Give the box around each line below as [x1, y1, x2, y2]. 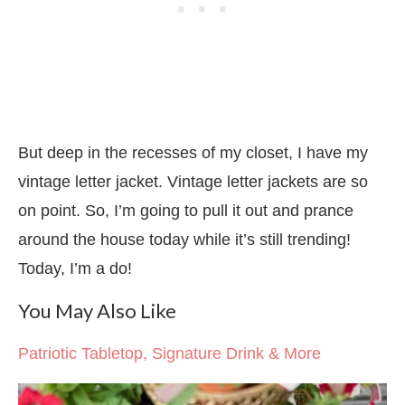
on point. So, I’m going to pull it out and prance [18, 201, 353, 220]
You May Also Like [18, 297, 176, 323]
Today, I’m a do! [18, 259, 132, 278]
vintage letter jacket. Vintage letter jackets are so [18, 172, 368, 191]
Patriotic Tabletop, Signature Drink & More [18, 344, 321, 363]
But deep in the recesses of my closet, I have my [18, 143, 368, 162]
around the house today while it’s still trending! [18, 230, 351, 249]
